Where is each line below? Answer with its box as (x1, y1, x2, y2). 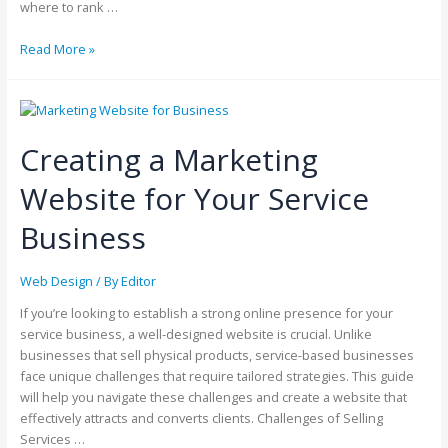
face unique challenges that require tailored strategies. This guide (19, 366, 414, 385)
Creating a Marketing (19, 139, 318, 181)
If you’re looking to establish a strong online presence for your (19, 303, 393, 322)
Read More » (19, 39, 95, 58)
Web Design (19, 272, 93, 291)
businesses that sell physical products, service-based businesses (19, 345, 414, 364)
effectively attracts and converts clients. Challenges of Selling (19, 408, 383, 427)
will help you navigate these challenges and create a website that (19, 387, 407, 406)
